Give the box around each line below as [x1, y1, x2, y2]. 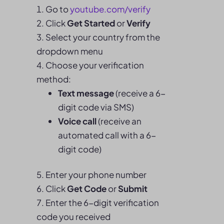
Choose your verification [45, 59, 144, 70]
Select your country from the [45, 31, 160, 42]
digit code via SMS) [57, 101, 134, 112]
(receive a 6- [113, 87, 165, 98]
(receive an [96, 115, 141, 126]
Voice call [57, 115, 96, 126]
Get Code [67, 183, 106, 194]
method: [36, 73, 71, 84]
